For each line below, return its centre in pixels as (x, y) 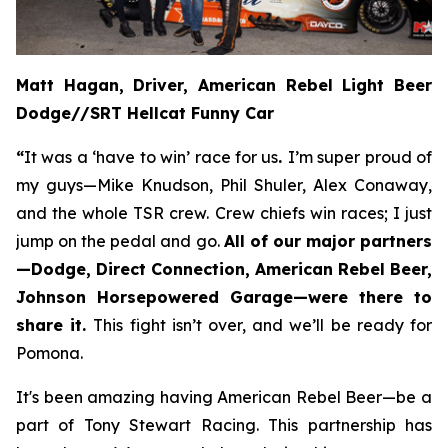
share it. (55, 324)
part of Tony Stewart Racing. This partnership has (224, 424)
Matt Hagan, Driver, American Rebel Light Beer (224, 84)
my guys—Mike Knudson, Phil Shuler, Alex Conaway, (224, 184)
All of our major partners (328, 240)
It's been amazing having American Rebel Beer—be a (224, 396)
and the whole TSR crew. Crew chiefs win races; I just (224, 212)
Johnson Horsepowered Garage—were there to (224, 296)
